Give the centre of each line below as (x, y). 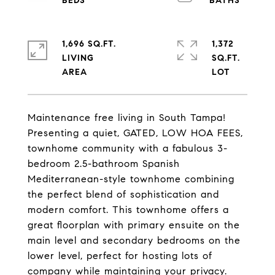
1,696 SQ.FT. (89, 44)
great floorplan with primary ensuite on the (134, 225)
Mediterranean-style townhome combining (131, 179)
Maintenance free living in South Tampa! (127, 118)
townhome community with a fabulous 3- (128, 148)
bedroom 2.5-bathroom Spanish (104, 164)
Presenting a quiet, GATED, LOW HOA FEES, (135, 133)
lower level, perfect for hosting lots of (120, 256)
